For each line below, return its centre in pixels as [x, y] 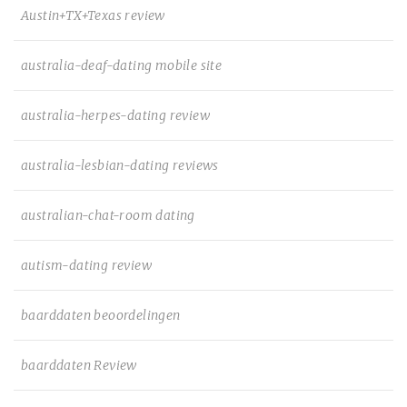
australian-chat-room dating [108, 215]
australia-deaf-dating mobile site [122, 65]
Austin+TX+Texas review [93, 15]
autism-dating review [86, 265]
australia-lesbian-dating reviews [120, 165]
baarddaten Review [79, 365]
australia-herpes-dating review [115, 115]
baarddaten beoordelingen [101, 315]
